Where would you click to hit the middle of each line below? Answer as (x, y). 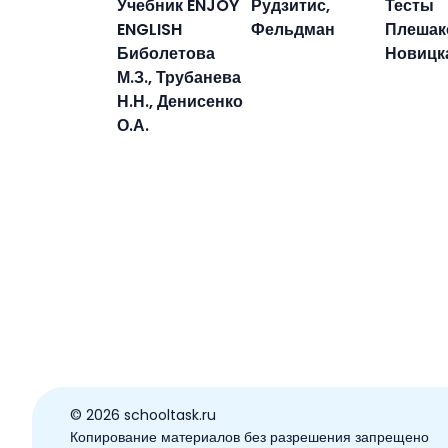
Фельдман (293, 29)
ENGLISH (149, 29)
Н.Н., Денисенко (180, 101)
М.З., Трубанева (179, 77)
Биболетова (166, 53)
